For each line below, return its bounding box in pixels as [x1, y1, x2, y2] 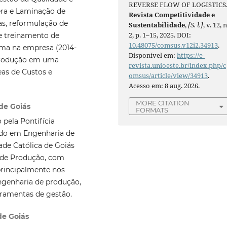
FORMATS [136, 105, 169, 114]
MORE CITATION [136, 98, 190, 107]
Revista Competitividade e [129, 10, 215, 19]
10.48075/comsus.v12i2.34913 [129, 40, 218, 50]
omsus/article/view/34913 [129, 70, 208, 80]
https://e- [177, 50, 205, 60]
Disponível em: [129, 50, 177, 60]
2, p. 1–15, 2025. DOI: [129, 30, 192, 40]
